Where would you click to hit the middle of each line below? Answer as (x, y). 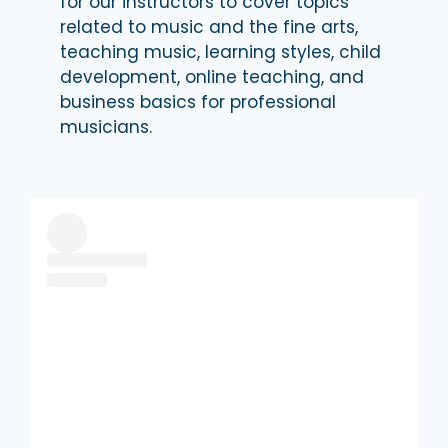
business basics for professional (198, 102)
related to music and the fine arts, (209, 27)
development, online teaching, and (212, 77)
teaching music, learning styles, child (220, 52)
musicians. (106, 127)
